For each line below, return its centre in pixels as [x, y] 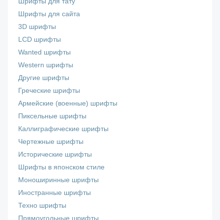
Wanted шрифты [45, 53]
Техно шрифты [42, 206]
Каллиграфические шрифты [64, 129]
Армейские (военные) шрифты [68, 104]
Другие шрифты [44, 78]
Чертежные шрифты [51, 142]
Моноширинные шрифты [59, 180]
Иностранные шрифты [55, 193]
